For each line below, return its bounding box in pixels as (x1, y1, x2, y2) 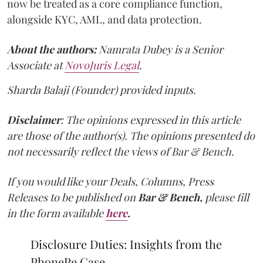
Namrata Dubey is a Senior (96, 42, 223, 56)
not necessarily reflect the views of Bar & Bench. (7, 144, 234, 159)
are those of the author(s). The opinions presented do (7, 128, 255, 143)
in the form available (7, 205, 103, 220)
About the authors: (7, 42, 96, 56)
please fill (205, 190, 249, 204)
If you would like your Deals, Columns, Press (7, 174, 214, 188)
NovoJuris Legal (65, 58, 139, 72)
